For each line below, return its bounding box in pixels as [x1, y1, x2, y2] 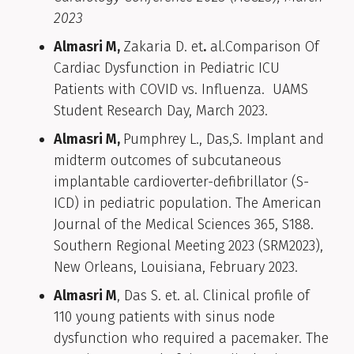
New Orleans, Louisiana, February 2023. [54, 258, 298, 277]
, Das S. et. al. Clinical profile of [117, 287, 310, 305]
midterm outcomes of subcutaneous [54, 152, 281, 170]
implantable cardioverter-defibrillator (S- [54, 173, 309, 191]
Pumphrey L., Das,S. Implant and [123, 130, 324, 149]
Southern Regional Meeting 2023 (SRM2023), [54, 237, 323, 255]
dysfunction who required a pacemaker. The [54, 330, 329, 348]
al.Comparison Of [206, 38, 319, 56]
